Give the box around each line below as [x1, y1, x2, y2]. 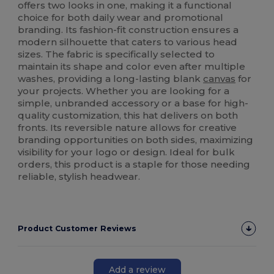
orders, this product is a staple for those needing [18, 158, 251, 171]
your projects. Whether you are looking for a [18, 85, 230, 97]
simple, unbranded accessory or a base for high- [18, 97, 249, 109]
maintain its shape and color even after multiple [18, 61, 246, 73]
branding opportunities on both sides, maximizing [18, 134, 254, 146]
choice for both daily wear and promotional [18, 12, 224, 24]
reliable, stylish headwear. [18, 171, 141, 183]
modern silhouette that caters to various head [18, 36, 238, 48]
